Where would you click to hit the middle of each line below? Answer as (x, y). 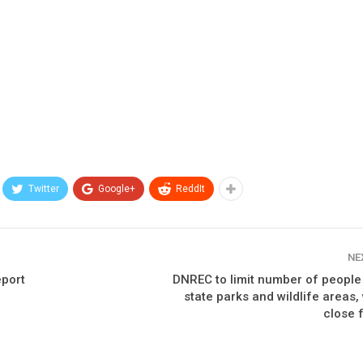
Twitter (44, 189)
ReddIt (191, 189)
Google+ (117, 189)
